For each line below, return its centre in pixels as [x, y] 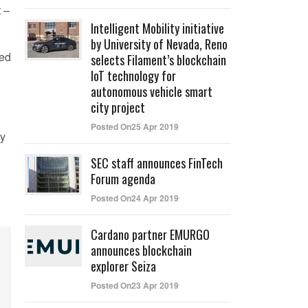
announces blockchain [141, 250]
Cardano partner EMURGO [150, 234]
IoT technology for [133, 76]
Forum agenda [123, 179]
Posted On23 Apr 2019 [135, 285]
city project [118, 107]
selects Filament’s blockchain [158, 60]
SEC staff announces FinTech [157, 163]
